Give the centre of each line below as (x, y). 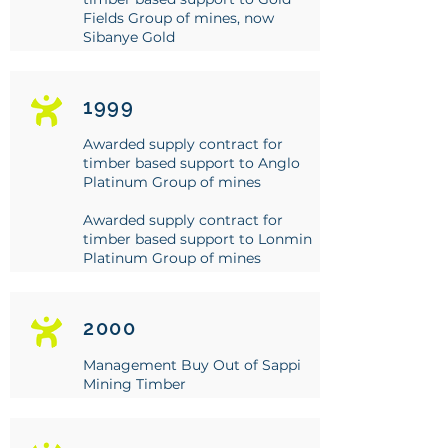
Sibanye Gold (129, 37)
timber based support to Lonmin (197, 239)
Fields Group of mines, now (178, 18)
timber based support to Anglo (191, 163)
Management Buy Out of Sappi (192, 365)
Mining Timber (134, 384)
